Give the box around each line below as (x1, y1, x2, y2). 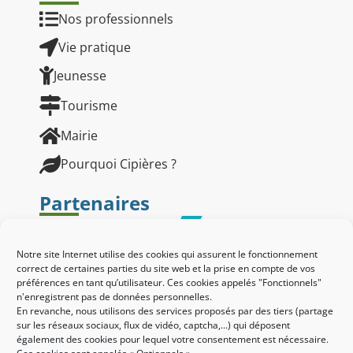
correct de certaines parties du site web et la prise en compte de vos (17, 262, 315, 275)
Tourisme (61, 97, 117, 115)
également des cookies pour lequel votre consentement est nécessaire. (17, 333, 329, 346)
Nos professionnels (58, 10, 173, 28)
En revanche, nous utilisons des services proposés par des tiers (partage (17, 304, 333, 318)
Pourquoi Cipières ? (61, 155, 176, 173)
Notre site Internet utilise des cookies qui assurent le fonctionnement (17, 247, 318, 261)
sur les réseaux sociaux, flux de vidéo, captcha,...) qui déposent (17, 318, 290, 332)
